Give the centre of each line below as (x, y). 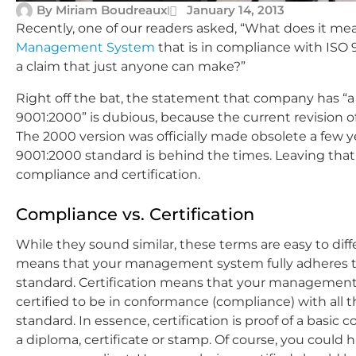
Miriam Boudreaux (110, 10)
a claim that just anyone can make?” (131, 66)
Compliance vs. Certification (135, 214)
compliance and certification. (108, 174)
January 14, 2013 (236, 10)
